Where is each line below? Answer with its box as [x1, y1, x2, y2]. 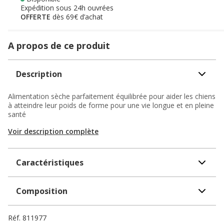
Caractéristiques [16, 157, 83, 168]
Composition [16, 185, 67, 196]
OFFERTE [20, 12, 52, 21]
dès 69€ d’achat [52, 12, 103, 21]
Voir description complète [8, 126, 98, 136]
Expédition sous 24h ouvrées [20, 3, 113, 12]
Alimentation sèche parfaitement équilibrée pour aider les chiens [8, 91, 215, 101]
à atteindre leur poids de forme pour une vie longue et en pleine [8, 100, 214, 110]
